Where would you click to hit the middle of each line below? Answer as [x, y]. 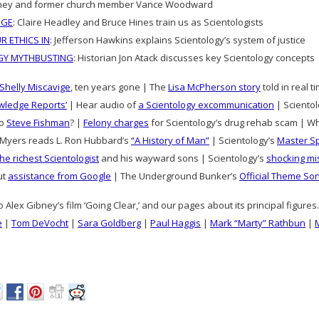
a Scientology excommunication [206, 105]
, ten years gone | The [119, 87]
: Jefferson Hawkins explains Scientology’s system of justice [178, 40]
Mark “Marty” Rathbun [258, 223]
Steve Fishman [38, 122]
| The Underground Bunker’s [175, 176]
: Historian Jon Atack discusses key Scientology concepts [194, 58]
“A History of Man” [170, 140]
